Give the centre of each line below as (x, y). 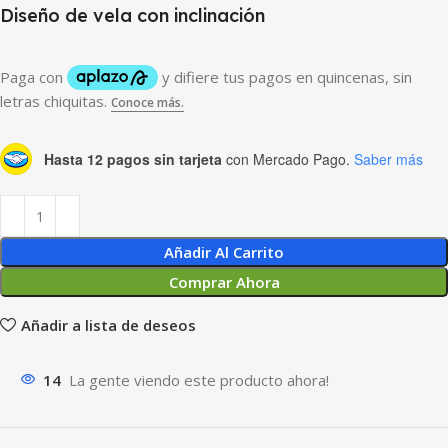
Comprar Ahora (224, 282)
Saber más (388, 158)
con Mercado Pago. (286, 158)
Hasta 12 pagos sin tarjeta (133, 158)
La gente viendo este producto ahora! (199, 380)
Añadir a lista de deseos (108, 324)
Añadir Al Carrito (224, 252)
